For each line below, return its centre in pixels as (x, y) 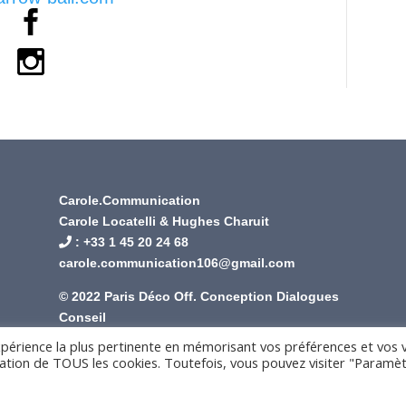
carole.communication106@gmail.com (176, 263)
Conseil (82, 318)
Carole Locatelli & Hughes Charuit (164, 222)
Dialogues (307, 297)
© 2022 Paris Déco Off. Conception (167, 297)
